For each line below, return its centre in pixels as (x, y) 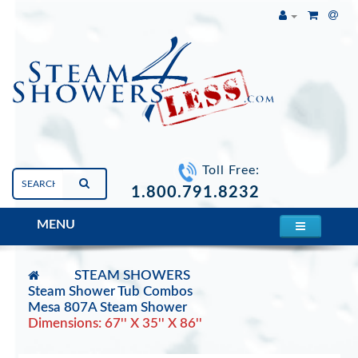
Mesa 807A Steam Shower (107, 307)
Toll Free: (231, 171)
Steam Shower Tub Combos (110, 291)
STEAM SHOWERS (132, 275)
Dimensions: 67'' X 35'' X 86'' (115, 323)
